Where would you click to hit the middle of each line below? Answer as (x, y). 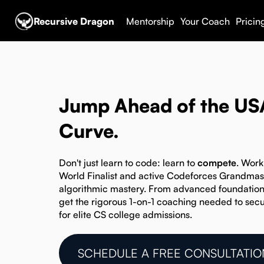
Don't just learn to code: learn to (128, 163)
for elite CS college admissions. (126, 215)
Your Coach (205, 21)
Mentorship (150, 21)
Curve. (89, 131)
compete (217, 163)
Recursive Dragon (74, 21)
